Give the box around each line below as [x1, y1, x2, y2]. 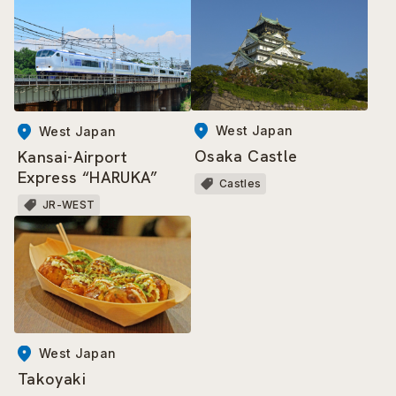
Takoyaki [18, 368, 86, 389]
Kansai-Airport [18, 146, 128, 167]
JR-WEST [42, 197, 95, 211]
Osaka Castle [194, 145, 298, 166]
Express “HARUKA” [18, 166, 158, 187]
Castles [219, 176, 262, 190]
